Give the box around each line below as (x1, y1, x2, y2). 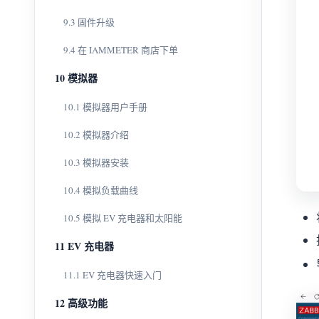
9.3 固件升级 (63, 16, 115, 28)
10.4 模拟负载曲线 (63, 184, 138, 197)
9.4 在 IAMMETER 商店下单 (63, 43, 178, 56)
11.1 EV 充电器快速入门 (63, 268, 162, 281)
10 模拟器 (55, 70, 98, 85)
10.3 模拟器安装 (63, 156, 129, 169)
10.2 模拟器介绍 (63, 128, 129, 141)
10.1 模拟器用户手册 (63, 100, 147, 113)
